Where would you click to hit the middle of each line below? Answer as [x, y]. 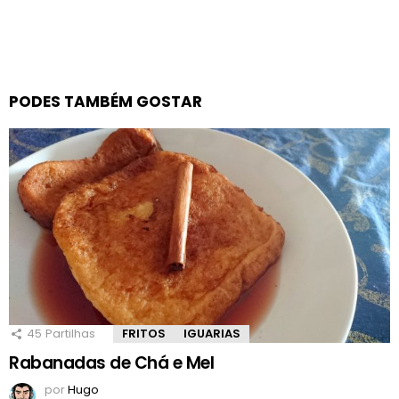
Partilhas [70, 334]
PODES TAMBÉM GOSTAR [106, 102]
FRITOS [144, 334]
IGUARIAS [212, 334]
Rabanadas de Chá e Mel [112, 363]
